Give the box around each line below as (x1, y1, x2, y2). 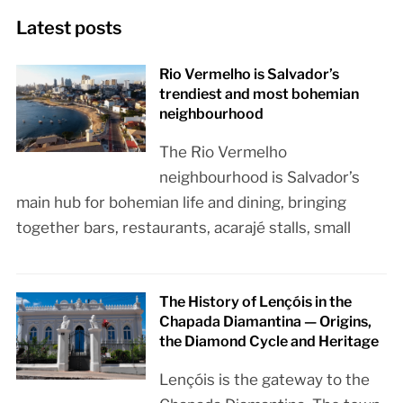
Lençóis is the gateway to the (159, 371, 371, 390)
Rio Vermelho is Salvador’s (159, 66, 340, 84)
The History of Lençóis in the (159, 293, 353, 311)
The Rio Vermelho (159, 143, 288, 162)
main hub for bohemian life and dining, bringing (15, 193, 346, 212)
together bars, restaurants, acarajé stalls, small (15, 219, 351, 237)
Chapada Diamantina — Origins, (159, 313, 372, 331)
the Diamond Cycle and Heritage (159, 333, 380, 351)
